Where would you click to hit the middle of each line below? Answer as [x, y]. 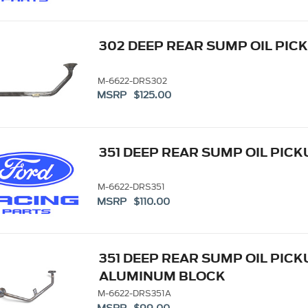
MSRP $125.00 [134, 96]
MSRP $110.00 [134, 201]
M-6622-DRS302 [132, 80]
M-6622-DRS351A [134, 294]
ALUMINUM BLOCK [162, 276]
